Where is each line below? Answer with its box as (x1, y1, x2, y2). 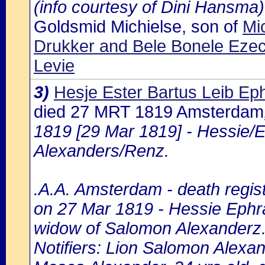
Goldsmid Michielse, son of (34, 17, 243, 36)
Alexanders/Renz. (34, 141, 169, 160)
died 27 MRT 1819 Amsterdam (34, 102, 264, 121)
